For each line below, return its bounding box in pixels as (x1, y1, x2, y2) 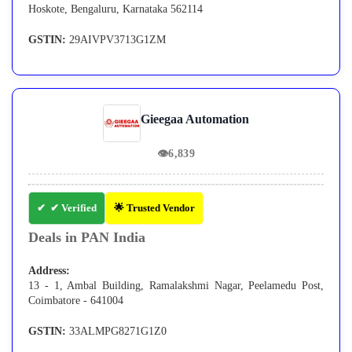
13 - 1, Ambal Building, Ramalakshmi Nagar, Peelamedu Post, (28, 280, 324, 292)
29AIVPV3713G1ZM (66, 34, 166, 46)
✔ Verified (50, 202, 97, 214)
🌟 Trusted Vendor (114, 202, 195, 214)
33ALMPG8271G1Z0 (66, 325, 167, 338)
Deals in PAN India (28, 229, 145, 246)
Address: (28, 265, 70, 277)
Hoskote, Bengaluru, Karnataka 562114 (28, 3, 203, 16)
